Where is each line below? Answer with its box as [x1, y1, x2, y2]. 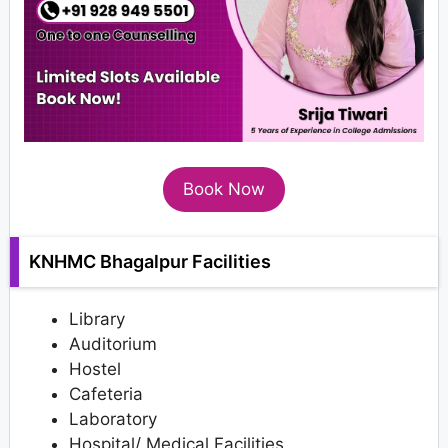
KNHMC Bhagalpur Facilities [29, 251, 275, 273]
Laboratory [69, 409, 157, 430]
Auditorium [69, 334, 157, 355]
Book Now [183, 179, 265, 200]
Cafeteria [69, 384, 143, 405]
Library [69, 309, 125, 330]
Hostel [69, 359, 121, 380]
